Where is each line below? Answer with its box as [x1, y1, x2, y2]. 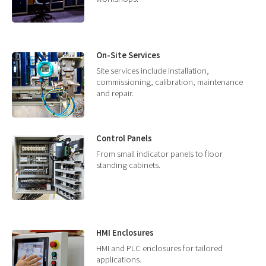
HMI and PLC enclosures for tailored [96, 243, 223, 254]
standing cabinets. [96, 159, 161, 170]
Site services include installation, [96, 65, 210, 77]
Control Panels [96, 132, 153, 144]
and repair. [96, 88, 134, 99]
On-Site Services [96, 50, 161, 61]
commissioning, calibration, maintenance [96, 77, 243, 88]
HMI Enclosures [96, 227, 154, 239]
